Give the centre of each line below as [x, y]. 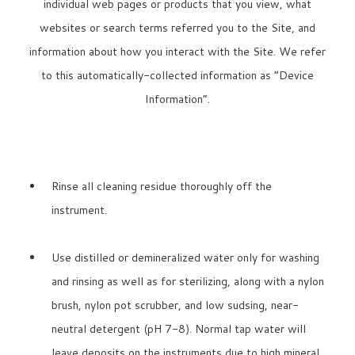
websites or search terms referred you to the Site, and [177, 28]
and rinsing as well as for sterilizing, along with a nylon [188, 282]
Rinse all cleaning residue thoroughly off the [162, 187]
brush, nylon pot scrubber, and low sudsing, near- [175, 305]
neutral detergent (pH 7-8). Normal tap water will [179, 329]
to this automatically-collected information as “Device [177, 76]
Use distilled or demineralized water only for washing [185, 258]
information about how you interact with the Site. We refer [177, 52]
